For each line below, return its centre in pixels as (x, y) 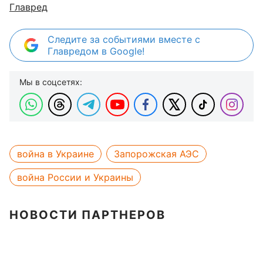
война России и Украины (75, 177)
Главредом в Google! (96, 51)
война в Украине (55, 154)
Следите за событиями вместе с (124, 39)
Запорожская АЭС (156, 154)
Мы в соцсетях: (51, 82)
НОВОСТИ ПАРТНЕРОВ (87, 215)
